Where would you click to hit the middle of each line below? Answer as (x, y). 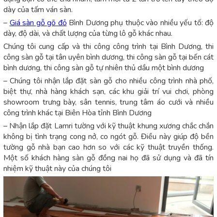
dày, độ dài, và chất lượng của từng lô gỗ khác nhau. (88, 34)
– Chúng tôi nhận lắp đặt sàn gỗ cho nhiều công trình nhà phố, (108, 81)
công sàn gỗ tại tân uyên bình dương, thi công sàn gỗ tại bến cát (108, 57)
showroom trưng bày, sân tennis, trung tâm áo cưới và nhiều (108, 102)
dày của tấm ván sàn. (38, 10)
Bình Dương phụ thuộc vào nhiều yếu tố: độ (140, 23)
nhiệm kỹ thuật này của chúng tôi (57, 169)
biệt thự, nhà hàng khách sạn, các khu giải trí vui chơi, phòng (108, 92)
